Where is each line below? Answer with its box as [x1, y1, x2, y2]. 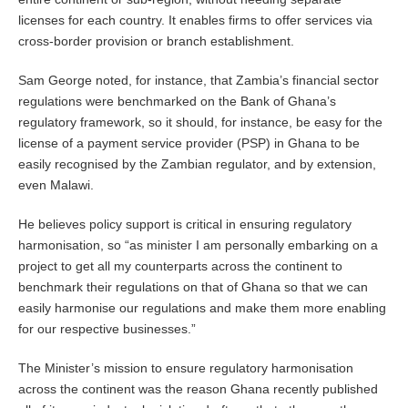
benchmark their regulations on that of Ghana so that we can [18, 280, 368, 295]
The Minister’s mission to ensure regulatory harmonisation [18, 361, 353, 376]
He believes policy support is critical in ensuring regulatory [18, 217, 352, 232]
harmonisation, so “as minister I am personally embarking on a [18, 238, 378, 253]
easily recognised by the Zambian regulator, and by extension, [18, 157, 376, 172]
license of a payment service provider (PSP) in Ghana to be [18, 136, 360, 151]
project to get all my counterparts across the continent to [18, 259, 342, 274]
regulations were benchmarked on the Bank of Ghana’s [18, 94, 336, 109]
